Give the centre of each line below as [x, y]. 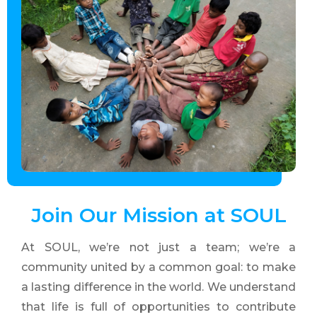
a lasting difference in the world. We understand [158, 287]
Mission [160, 215]
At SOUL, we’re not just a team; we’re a [158, 247]
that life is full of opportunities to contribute [158, 307]
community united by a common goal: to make [158, 267]
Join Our [76, 215]
